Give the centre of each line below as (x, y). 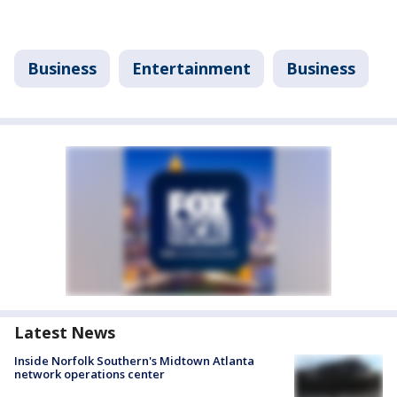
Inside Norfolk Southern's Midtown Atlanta (134, 361)
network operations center (90, 374)
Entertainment (191, 69)
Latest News (65, 333)
